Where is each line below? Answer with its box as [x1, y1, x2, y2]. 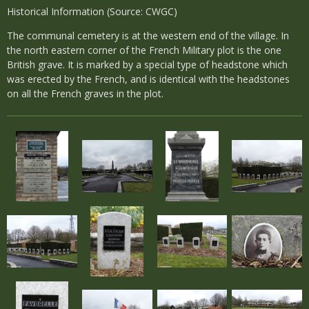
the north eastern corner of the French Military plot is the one [7, 43, 281, 57]
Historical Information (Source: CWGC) [7, 5, 177, 18]
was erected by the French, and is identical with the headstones [7, 72, 290, 86]
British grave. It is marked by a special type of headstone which [7, 58, 288, 71]
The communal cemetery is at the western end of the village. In [7, 29, 289, 42]
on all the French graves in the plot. [7, 87, 163, 100]
